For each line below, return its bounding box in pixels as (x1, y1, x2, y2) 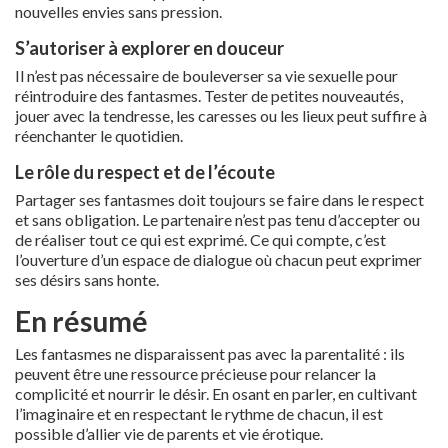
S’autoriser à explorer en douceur (15, 36, 284, 59)
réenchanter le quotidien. (15, 125, 183, 145)
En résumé (15, 303, 148, 338)
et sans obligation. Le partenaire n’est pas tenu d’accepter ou (15, 209, 420, 229)
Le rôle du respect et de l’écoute (15, 160, 275, 183)
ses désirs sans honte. (15, 269, 159, 289)
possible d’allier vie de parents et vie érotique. (15, 423, 323, 443)
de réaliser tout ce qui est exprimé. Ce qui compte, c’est (15, 229, 386, 249)
